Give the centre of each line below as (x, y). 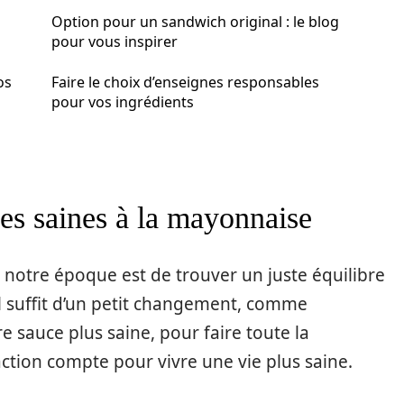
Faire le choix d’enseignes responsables (185, 82)
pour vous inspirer (115, 41)
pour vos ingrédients (123, 102)
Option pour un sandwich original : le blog (195, 22)
